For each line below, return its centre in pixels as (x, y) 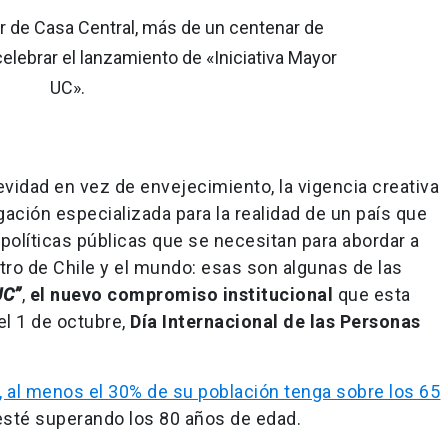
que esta (372, 295)
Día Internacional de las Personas (275, 322)
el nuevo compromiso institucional (181, 295)
